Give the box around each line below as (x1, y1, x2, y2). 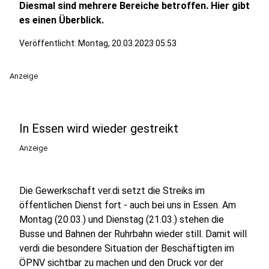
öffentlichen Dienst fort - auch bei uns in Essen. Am (19, 199, 236, 211)
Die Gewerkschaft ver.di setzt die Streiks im (19, 185, 205, 196)
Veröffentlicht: (19, 38, 78, 48)
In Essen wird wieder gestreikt (19, 121, 178, 136)
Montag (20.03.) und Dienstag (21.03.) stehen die (19, 214, 224, 225)
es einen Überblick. (19, 14, 104, 26)
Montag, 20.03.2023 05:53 (78, 38, 177, 48)
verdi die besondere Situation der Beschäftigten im (19, 243, 234, 254)
